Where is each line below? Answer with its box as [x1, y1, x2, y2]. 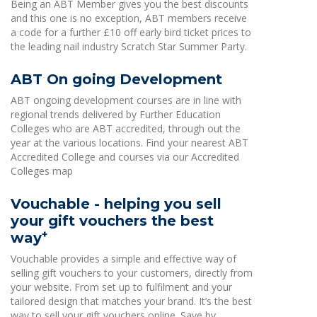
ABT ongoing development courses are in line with [11, 93, 241, 107]
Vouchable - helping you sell [11, 195, 221, 212]
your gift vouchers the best [11, 212, 214, 229]
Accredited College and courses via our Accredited [11, 150, 239, 163]
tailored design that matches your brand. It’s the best [11, 294, 252, 308]
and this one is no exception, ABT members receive [11, 11, 247, 25]
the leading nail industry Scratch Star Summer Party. [11, 40, 247, 53]
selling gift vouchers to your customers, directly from [11, 266, 253, 279]
